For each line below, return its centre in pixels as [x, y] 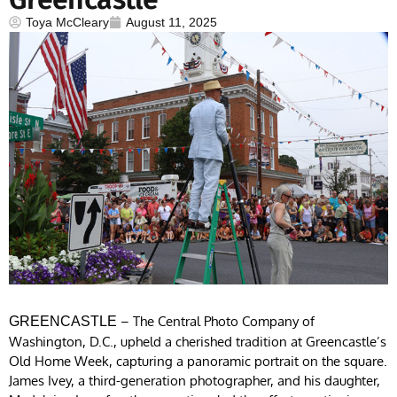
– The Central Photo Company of [216, 321]
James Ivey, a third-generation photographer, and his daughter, [195, 380]
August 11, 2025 [171, 22]
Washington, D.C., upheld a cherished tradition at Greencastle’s [198, 341]
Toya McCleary [67, 22]
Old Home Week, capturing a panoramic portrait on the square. [198, 361]
